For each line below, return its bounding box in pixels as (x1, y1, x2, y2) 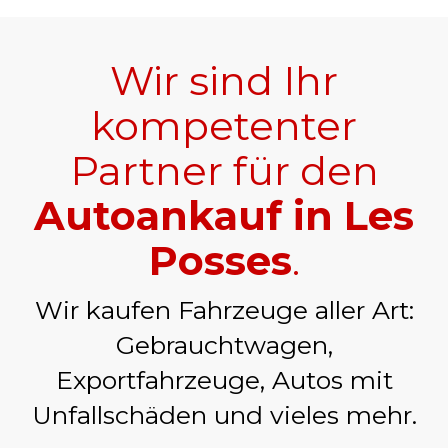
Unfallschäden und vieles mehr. (31, 399, 417, 430)
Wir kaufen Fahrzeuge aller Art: (34, 294, 414, 325)
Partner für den (69, 145, 379, 195)
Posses (148, 235, 292, 285)
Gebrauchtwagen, (115, 329, 333, 360)
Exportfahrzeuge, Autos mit (55, 364, 393, 395)
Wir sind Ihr (110, 55, 338, 105)
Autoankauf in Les (34, 190, 414, 240)
